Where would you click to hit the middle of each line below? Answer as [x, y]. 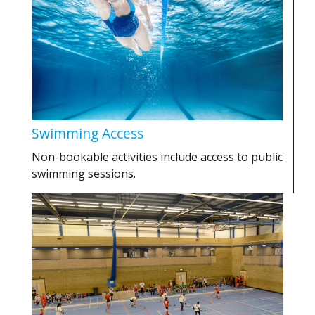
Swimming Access [88, 134]
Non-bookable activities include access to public [157, 157]
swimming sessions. [84, 174]
